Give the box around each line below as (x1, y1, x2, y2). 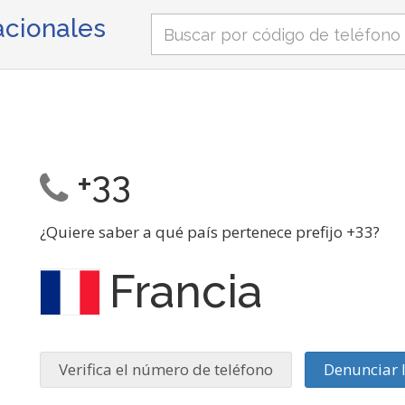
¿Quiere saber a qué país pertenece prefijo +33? (40, 221, 380, 242)
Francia (108, 265, 262, 318)
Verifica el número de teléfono (59, 359, 273, 380)
